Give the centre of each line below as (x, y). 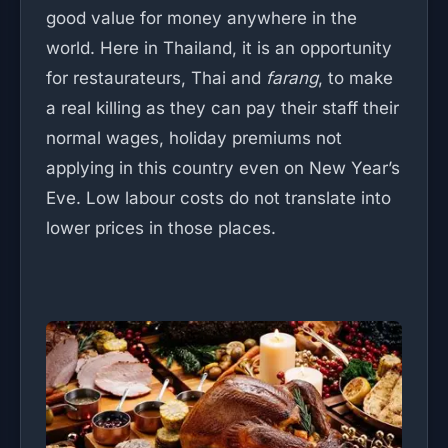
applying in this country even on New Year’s (223, 168)
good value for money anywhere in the (201, 18)
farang (292, 78)
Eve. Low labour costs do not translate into (218, 198)
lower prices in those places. (161, 228)
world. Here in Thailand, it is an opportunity (219, 48)
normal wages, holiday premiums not (194, 138)
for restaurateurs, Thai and (156, 78)
